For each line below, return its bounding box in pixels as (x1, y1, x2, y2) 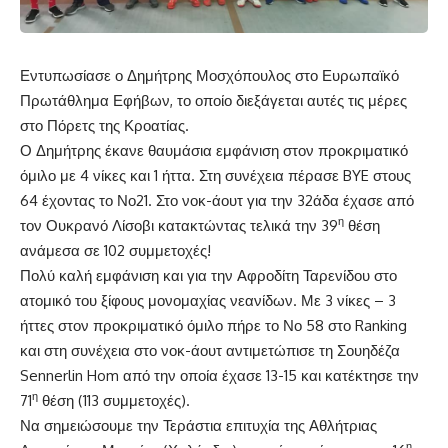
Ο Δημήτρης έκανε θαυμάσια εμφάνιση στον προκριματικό (20, 140, 408, 160)
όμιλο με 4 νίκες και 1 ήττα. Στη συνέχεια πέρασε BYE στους (20, 165, 411, 185)
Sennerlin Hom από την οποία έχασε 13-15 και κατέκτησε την (20, 365, 419, 385)
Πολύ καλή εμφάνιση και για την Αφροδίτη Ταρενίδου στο (20, 265, 397, 285)
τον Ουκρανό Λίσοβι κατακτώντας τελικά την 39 (20, 215, 338, 235)
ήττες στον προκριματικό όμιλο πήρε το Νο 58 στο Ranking (20, 315, 407, 335)
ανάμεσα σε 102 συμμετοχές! (20, 240, 211, 260)
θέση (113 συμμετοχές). (38, 390, 190, 410)
